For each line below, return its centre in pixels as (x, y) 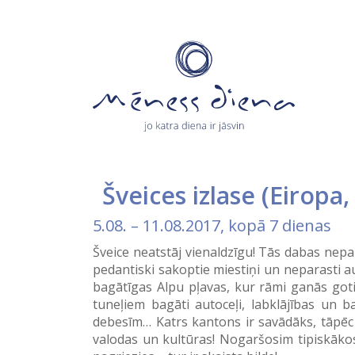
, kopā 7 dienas (276, 225)
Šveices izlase (182, 195)
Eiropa (306, 195)
